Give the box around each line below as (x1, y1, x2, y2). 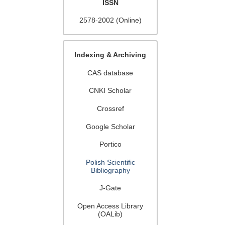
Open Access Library (77, 202, 144, 210)
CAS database (87, 68, 134, 77)
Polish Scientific (85, 158, 135, 166)
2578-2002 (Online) (79, 16, 142, 25)
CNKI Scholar (89, 86, 132, 95)
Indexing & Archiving (74, 51, 147, 59)
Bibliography (90, 166, 130, 174)
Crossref (96, 104, 124, 113)
